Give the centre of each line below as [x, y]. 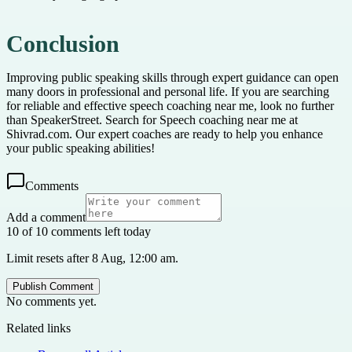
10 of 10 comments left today [79, 231]
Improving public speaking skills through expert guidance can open [172, 77]
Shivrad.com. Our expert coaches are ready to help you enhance [165, 134]
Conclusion [63, 44]
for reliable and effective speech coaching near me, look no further [170, 105]
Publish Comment [53, 286]
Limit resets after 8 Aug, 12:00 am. [92, 258]
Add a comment [46, 217]
